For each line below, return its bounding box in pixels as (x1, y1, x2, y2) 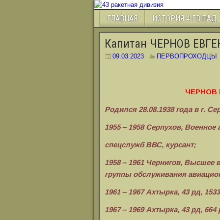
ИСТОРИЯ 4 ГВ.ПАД (152, 14, 217, 23)
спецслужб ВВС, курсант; (105, 140, 196, 149)
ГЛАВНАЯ (107, 14, 137, 23)
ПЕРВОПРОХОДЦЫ (157, 53, 217, 60)
